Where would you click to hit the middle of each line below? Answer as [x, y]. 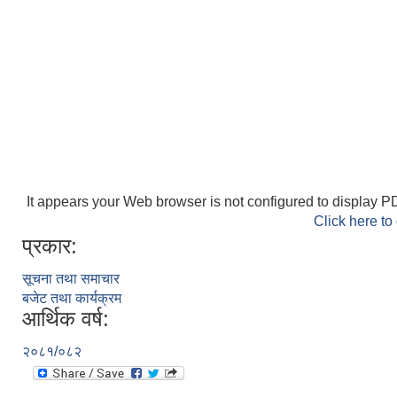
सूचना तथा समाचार [71, 278]
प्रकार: [50, 245]
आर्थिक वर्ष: [66, 318]
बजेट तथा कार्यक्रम [72, 298]
